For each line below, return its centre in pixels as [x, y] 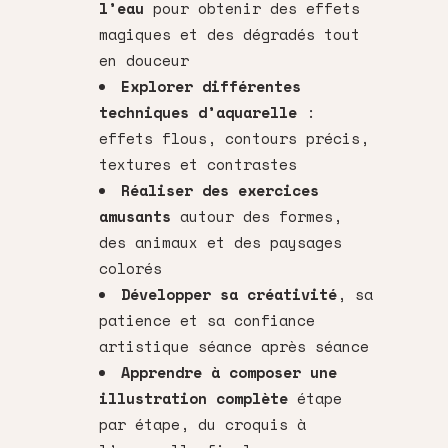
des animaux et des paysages [220, 241]
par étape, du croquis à [202, 423]
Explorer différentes [211, 85]
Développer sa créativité [229, 293]
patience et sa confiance [207, 319]
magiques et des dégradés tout [229, 33]
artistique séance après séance [234, 345]
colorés [130, 267]
